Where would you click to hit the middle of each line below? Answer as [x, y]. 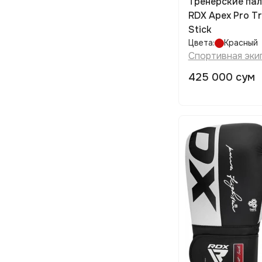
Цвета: [201, 43]
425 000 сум [221, 77]
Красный [241, 43]
